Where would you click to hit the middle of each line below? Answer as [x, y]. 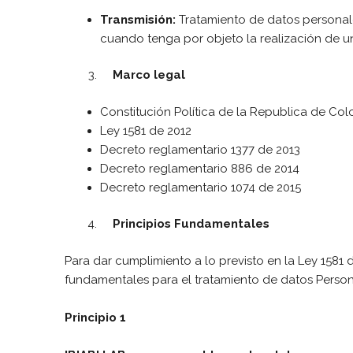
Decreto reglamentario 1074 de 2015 [201, 187]
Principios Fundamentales [185, 224]
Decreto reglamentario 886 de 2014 [200, 168]
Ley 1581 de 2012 [146, 130]
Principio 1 [95, 317]
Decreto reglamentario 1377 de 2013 [200, 149]
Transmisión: [138, 19]
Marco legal [143, 75]
